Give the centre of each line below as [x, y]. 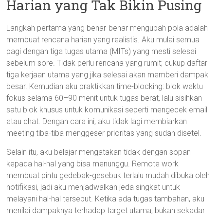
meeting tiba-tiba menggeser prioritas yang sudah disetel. [104, 133]
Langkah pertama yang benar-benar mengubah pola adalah [107, 28]
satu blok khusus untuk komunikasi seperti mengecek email [107, 110]
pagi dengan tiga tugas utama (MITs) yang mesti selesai [101, 51]
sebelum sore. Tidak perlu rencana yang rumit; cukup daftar [107, 63]
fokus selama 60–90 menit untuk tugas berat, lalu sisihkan [104, 98]
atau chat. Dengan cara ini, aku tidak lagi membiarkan [97, 121]
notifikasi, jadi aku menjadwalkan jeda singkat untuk [93, 187]
